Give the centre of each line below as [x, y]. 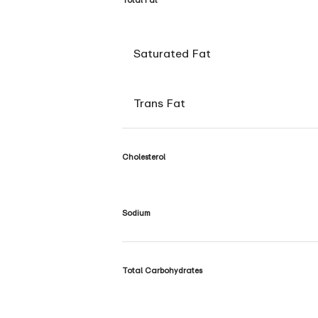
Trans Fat [159, 103]
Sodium [136, 213]
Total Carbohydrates [162, 270]
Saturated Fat [172, 53]
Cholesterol [144, 156]
